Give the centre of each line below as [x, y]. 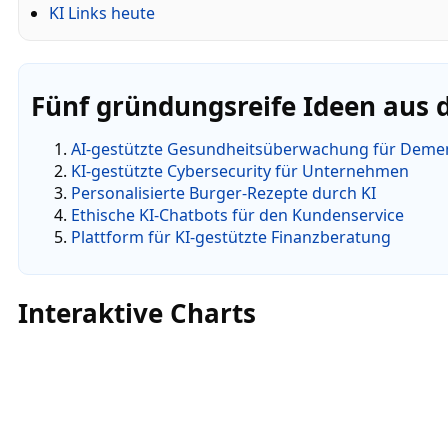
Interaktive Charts [137, 312]
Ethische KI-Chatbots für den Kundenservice [237, 214]
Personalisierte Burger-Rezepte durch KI [223, 192]
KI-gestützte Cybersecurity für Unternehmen [240, 170]
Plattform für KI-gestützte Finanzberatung [231, 236]
